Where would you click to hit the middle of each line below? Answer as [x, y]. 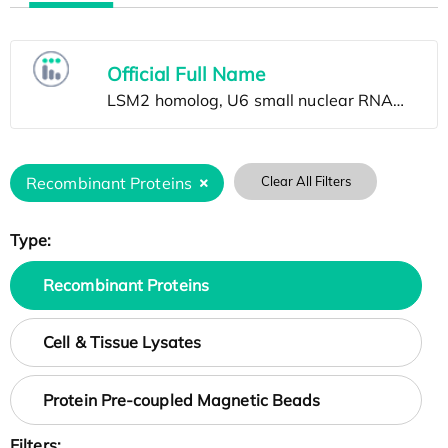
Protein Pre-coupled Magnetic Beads [182, 399]
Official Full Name [186, 74]
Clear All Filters [305, 181]
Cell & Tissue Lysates [122, 342]
